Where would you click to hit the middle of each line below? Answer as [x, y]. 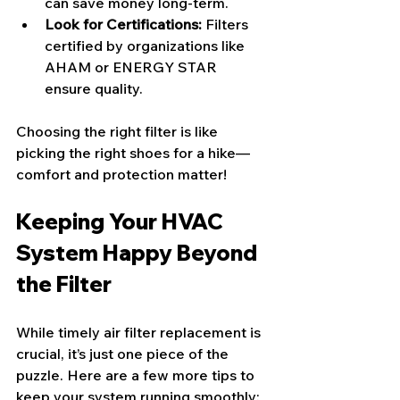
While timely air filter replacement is [140, 332]
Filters [227, 24]
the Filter [64, 283]
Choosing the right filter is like [119, 131]
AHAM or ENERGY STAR [133, 67]
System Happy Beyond [139, 252]
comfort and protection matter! [121, 174]
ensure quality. [94, 88]
